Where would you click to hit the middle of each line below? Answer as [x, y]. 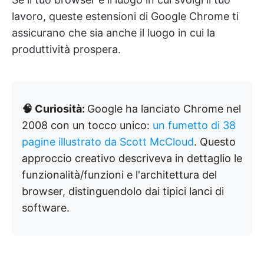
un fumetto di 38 [194, 125]
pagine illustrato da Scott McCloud [108, 142]
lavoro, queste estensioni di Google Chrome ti [125, 16]
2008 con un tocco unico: [87, 125]
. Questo [215, 142]
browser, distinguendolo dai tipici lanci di [123, 191]
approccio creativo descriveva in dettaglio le [132, 158]
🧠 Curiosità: [55, 109]
